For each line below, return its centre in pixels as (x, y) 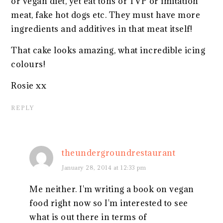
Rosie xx (29, 86)
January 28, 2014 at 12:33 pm (104, 168)
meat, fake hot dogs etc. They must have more (106, 15)
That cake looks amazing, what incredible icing (108, 51)
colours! (28, 64)
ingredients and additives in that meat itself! (102, 29)
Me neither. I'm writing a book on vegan (112, 189)
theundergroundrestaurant (119, 153)
